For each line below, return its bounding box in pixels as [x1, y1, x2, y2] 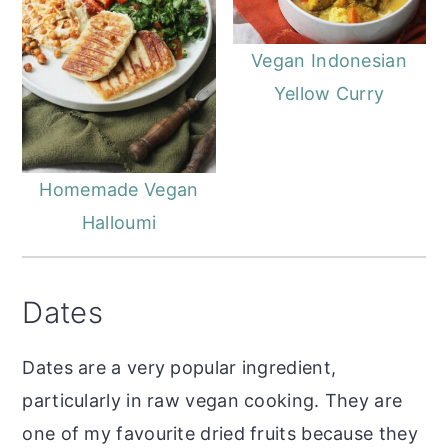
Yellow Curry [273, 83, 385, 105]
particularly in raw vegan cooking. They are [22, 389, 403, 411]
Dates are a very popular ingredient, [22, 356, 337, 378]
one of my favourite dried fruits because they [22, 422, 418, 444]
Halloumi [81, 211, 157, 233]
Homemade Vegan [39, 178, 199, 200]
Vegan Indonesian [251, 50, 407, 72]
